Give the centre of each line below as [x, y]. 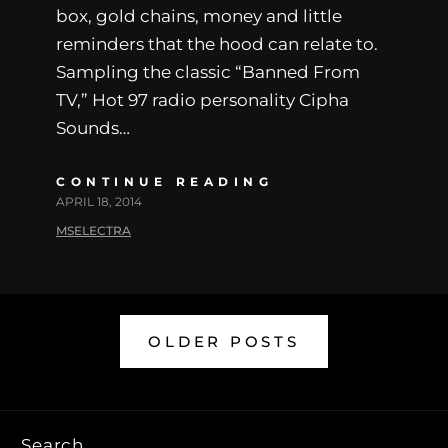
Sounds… [93, 127]
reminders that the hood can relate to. [217, 43]
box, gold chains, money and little [199, 15]
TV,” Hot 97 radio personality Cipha [202, 99]
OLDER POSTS [224, 341]
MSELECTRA [93, 230]
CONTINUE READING [164, 181]
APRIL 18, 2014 [99, 201]
